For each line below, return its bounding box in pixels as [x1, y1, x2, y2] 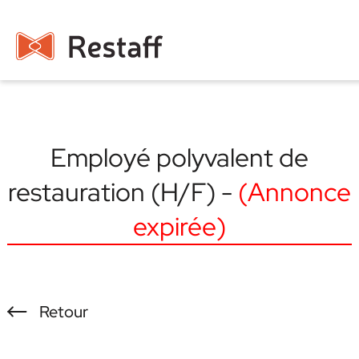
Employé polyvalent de [50, 140, 309, 175]
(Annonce [237, 175, 351, 209]
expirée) [132, 209, 226, 244]
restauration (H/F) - [7, 175, 238, 209]
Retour [39, 301, 89, 322]
